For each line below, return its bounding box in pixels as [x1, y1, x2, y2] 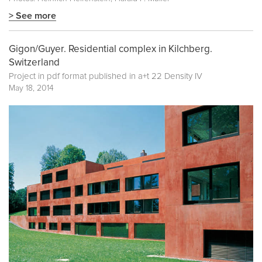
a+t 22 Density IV [138, 72, 202, 81]
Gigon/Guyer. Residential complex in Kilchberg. [9, 44, 212, 55]
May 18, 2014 [9, 84, 54, 93]
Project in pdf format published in [9, 72, 138, 81]
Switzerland [9, 58, 60, 68]
